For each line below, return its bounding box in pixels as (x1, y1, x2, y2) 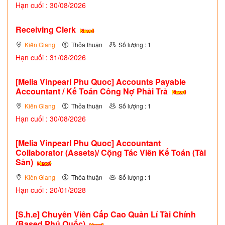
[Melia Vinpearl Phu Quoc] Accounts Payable (16, 75, 186, 87)
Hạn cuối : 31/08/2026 (16, 52, 86, 62)
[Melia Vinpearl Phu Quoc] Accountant (16, 137, 161, 149)
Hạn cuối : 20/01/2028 (16, 185, 86, 195)
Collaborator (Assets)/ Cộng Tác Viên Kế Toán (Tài (16, 147, 206, 159)
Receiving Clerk (16, 24, 78, 36)
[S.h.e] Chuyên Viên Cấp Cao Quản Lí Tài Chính (16, 208, 196, 220)
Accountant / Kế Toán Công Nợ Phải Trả (16, 85, 170, 97)
